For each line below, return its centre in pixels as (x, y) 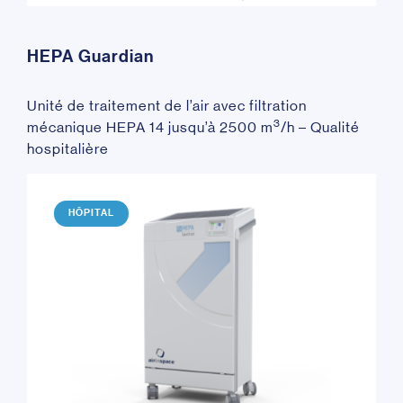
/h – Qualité (320, 127)
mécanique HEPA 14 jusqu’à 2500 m (150, 127)
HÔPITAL (91, 213)
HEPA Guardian (90, 56)
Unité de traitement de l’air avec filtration (167, 105)
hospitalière (68, 148)
